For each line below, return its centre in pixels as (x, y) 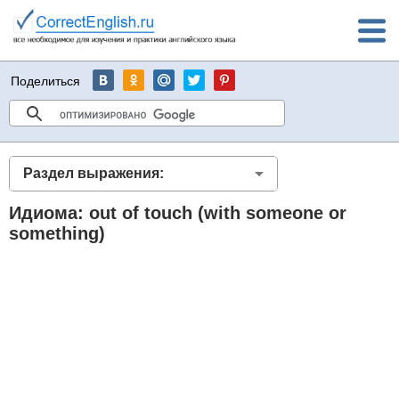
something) (57, 233)
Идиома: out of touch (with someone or (178, 213)
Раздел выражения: (94, 173)
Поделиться (45, 81)
